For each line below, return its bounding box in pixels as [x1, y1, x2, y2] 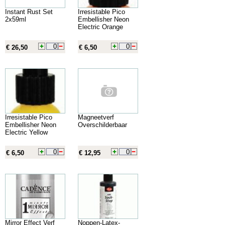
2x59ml [5, 15, 26, 23]
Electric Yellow [5, 128, 48, 136]
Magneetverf [78, 113, 114, 121]
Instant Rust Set [5, 8, 53, 16]
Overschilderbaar [78, 121, 127, 129]
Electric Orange [78, 23, 123, 31]
